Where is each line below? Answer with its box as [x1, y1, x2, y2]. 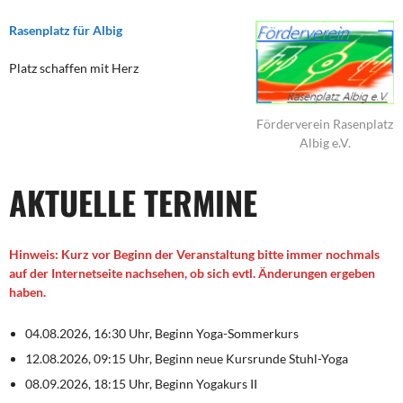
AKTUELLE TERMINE [9, 178, 257, 227]
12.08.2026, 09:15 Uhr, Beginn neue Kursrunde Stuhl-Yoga [24, 351, 348, 367]
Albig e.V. [299, 135, 351, 151]
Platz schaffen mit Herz [9, 60, 139, 76]
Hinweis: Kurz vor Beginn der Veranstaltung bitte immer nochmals [9, 246, 380, 263]
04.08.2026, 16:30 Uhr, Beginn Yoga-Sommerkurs [24, 326, 299, 342]
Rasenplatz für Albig [9, 22, 122, 39]
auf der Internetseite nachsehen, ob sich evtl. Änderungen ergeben [9, 265, 375, 282]
